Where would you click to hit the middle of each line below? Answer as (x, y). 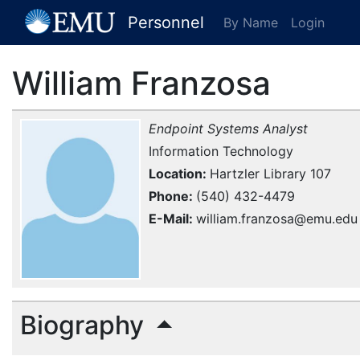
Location (176, 174)
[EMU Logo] (70, 22)
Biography (85, 325)
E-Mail (169, 219)
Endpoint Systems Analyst (228, 129)
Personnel (166, 22)
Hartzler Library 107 (270, 174)
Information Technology (221, 151)
